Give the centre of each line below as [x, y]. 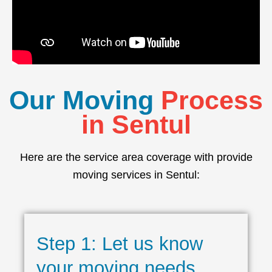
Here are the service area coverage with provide [136, 158]
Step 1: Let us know [120, 243]
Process [212, 100]
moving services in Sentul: [136, 175]
